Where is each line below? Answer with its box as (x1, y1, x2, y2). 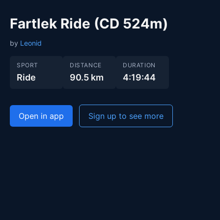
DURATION (123, 61, 156, 69)
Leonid (20, 39, 42, 47)
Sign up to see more (88, 111, 164, 121)
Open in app (19, 111, 64, 121)
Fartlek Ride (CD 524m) (10, 15, 168, 32)
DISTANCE (70, 61, 102, 69)
